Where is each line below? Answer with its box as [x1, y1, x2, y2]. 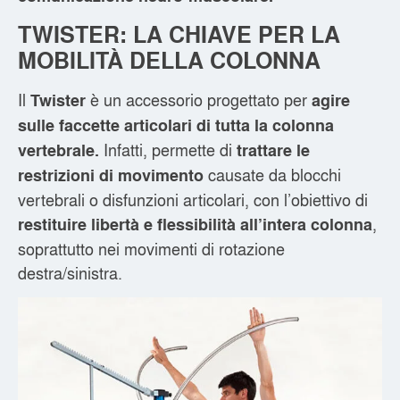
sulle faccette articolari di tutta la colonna [18, 112, 334, 137]
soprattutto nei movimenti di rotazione [18, 236, 285, 260]
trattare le [237, 137, 310, 162]
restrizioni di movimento [18, 162, 204, 187]
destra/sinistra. [18, 260, 122, 284]
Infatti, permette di [99, 137, 237, 161]
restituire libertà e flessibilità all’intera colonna [18, 212, 372, 236]
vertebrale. [18, 137, 99, 162]
